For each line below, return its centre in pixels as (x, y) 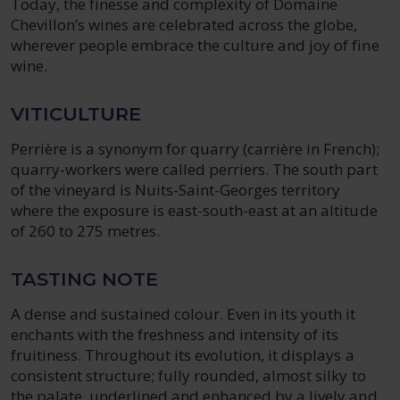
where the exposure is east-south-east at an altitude (194, 210)
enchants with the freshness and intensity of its (175, 334)
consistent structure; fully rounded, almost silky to (188, 375)
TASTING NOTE (84, 279)
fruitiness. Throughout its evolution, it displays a (183, 355)
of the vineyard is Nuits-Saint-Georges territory (176, 190)
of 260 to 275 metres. (86, 231)
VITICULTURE (76, 114)
